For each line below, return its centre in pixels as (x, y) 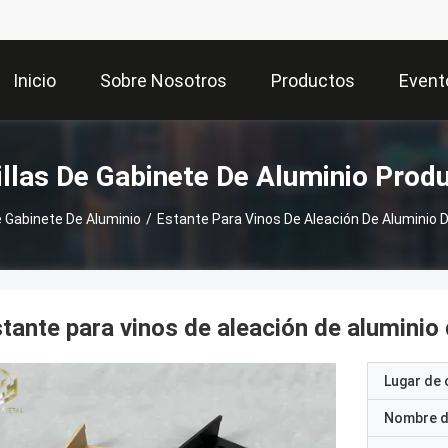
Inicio (34, 81)
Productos (313, 81)
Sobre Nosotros (163, 81)
